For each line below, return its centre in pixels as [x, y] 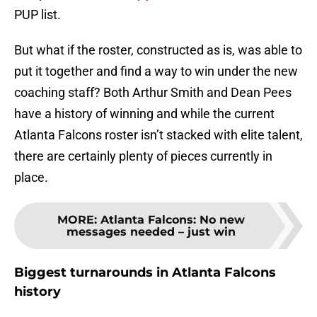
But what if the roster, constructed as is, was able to [158, 50]
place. [31, 178]
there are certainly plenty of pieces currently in [143, 156]
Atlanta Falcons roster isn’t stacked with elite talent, [158, 135]
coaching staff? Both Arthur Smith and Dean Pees [153, 93]
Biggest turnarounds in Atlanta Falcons [145, 273]
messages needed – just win [151, 232]
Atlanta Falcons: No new [172, 220]
